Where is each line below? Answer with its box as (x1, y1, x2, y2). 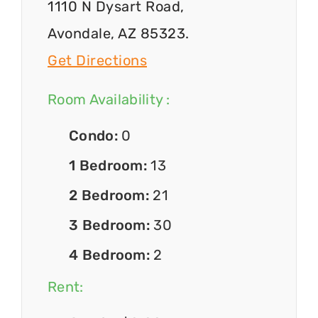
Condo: (69, 127, 122, 145)
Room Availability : (48, 90, 170, 108)
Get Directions (48, 52, 147, 70)
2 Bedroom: (69, 187, 153, 204)
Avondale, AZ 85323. (48, 25, 190, 43)
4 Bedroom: (69, 246, 154, 264)
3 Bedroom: (69, 216, 154, 234)
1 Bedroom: (69, 157, 151, 175)
